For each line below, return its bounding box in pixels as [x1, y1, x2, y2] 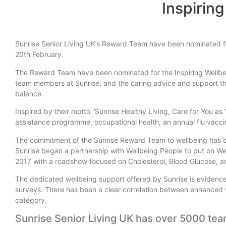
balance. [15, 89, 43, 98]
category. [15, 195, 47, 204]
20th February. [15, 50, 64, 59]
